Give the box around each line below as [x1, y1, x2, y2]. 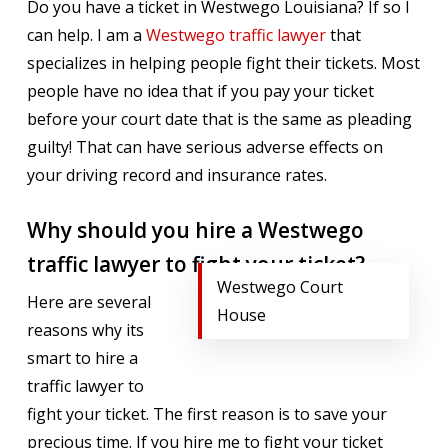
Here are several [26, 291, 151, 313]
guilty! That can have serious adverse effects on [26, 136, 383, 158]
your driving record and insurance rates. [26, 164, 327, 186]
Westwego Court [216, 276, 343, 298]
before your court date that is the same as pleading [26, 108, 412, 130]
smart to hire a [26, 347, 138, 369]
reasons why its [26, 319, 144, 341]
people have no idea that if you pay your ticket [26, 80, 374, 102]
